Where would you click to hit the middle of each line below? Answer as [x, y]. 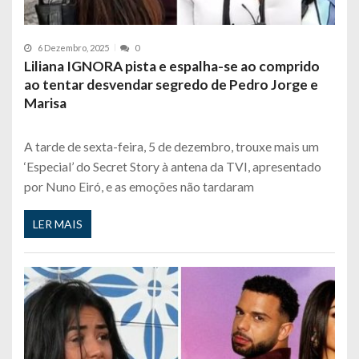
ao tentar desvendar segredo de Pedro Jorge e [171, 84]
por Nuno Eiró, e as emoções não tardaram [139, 186]
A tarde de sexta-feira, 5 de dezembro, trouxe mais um [171, 146]
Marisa [45, 103]
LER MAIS [58, 224]
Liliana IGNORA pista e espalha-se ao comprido [172, 66]
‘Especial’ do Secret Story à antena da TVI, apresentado [173, 166]
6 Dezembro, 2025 [73, 47]
